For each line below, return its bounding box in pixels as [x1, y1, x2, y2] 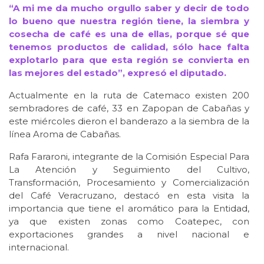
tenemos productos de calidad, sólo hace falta [9, 41, 249, 53]
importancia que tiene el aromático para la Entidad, [9, 203, 249, 214]
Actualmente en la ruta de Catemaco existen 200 [9, 90, 249, 101]
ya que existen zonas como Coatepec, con [9, 216, 249, 227]
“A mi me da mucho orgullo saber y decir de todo [9, 2, 249, 14]
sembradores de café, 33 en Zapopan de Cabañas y [9, 103, 249, 114]
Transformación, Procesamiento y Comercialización [9, 177, 249, 189]
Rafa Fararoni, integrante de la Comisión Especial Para [9, 151, 249, 163]
